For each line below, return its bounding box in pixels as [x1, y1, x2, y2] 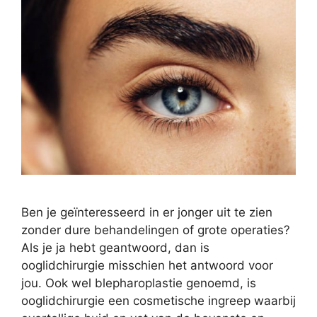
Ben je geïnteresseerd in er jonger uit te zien [21, 205, 272, 220]
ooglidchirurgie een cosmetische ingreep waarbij [21, 294, 296, 309]
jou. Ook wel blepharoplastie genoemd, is [21, 276, 256, 291]
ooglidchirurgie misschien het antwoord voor [21, 258, 273, 273]
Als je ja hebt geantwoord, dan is [21, 241, 209, 255]
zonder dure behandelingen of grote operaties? [21, 223, 290, 238]
